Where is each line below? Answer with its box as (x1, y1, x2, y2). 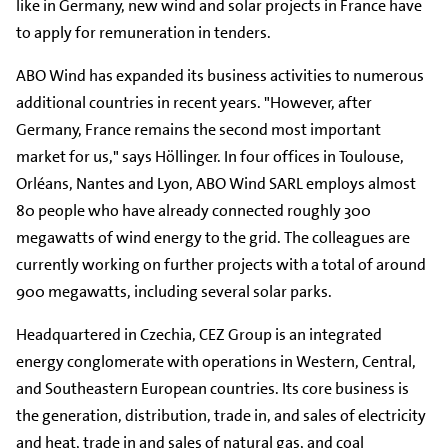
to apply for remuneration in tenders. (16, 21, 271, 43)
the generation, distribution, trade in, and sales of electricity (16, 404, 426, 426)
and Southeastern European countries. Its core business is (16, 377, 409, 399)
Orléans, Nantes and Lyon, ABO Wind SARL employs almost (16, 172, 416, 194)
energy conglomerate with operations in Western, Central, (16, 350, 416, 372)
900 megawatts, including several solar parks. (16, 280, 332, 302)
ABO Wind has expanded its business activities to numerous (16, 64, 424, 86)
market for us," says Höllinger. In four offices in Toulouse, (16, 145, 404, 167)
